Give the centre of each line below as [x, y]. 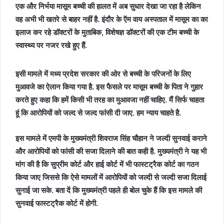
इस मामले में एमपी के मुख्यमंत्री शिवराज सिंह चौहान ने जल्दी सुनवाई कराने [111, 138]
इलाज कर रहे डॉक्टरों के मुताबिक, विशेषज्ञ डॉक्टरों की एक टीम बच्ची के [107, 32]
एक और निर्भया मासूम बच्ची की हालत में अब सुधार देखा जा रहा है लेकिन [108, 6]
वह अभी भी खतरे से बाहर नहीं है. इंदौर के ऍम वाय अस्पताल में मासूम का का [111, 19]
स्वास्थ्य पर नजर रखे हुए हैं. [51, 45]
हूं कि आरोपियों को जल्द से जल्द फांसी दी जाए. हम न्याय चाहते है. [99, 113]
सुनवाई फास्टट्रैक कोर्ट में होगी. [57, 203]
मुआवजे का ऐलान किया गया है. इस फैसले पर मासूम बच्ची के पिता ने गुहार [109, 87]
